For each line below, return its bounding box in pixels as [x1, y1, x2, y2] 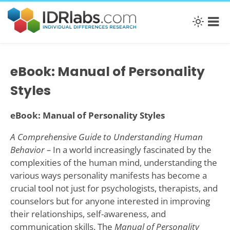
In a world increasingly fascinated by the [52, 144, 212, 156]
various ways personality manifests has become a [10, 169, 207, 182]
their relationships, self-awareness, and [10, 208, 166, 220]
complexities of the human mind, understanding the [10, 157, 217, 169]
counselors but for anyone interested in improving [10, 195, 210, 207]
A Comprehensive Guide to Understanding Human [10, 131, 203, 143]
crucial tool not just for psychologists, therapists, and [10, 182, 218, 195]
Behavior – [10, 144, 53, 156]
